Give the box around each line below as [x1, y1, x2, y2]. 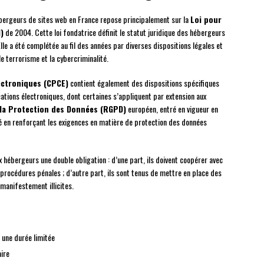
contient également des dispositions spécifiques [68, 77, 219, 90]
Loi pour [190, 13, 222, 26]
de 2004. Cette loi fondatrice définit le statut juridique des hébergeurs [4, 26, 225, 39]
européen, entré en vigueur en [126, 103, 218, 115]
